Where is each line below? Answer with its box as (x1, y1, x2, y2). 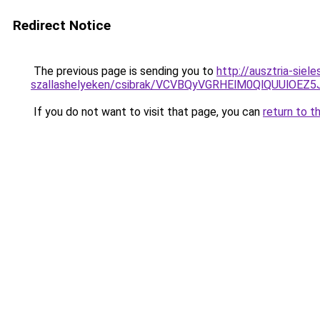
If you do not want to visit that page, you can (31, 105, 263, 119)
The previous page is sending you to (31, 64, 216, 78)
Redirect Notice (13, 17, 111, 34)
